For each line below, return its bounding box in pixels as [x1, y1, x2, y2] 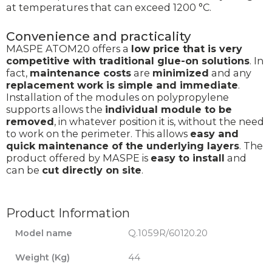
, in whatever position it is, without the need [54, 115, 264, 128]
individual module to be [105, 103, 232, 116]
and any [209, 67, 251, 80]
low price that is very [131, 42, 242, 55]
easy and [190, 127, 239, 140]
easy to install [151, 152, 225, 165]
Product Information [6, 206, 130, 221]
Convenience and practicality [6, 29, 191, 44]
